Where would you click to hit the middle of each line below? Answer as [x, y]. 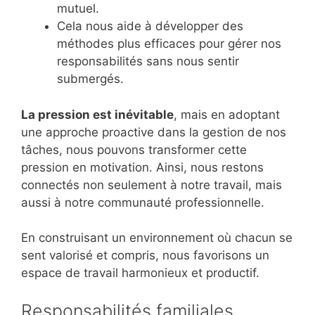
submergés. [90, 79]
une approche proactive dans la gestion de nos [154, 132]
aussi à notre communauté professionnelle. [143, 202]
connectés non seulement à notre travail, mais [152, 185]
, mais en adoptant [227, 114]
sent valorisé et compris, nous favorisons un [145, 256]
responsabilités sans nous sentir [148, 62]
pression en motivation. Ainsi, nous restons [142, 167]
